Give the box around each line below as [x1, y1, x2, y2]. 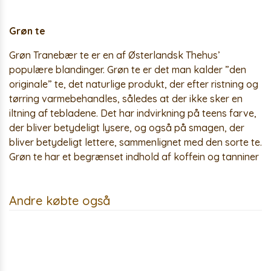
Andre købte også [9, 193, 110, 208]
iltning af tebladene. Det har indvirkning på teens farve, [9, 107, 256, 119]
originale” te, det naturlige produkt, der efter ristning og [9, 78, 258, 90]
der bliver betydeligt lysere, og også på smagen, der [9, 122, 244, 134]
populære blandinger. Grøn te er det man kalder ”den [9, 64, 246, 76]
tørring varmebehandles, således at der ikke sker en [9, 93, 243, 105]
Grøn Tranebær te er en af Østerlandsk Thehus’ [9, 49, 220, 61]
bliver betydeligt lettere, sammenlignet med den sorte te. [9, 136, 262, 148]
